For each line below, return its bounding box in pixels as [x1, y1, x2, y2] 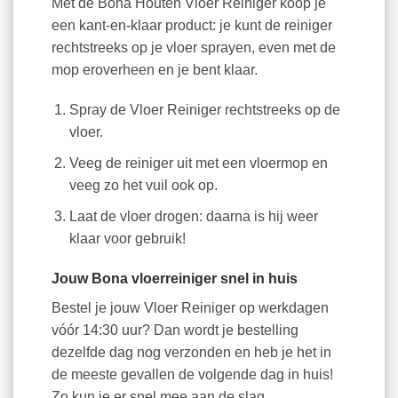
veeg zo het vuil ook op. [69, 177, 219, 193]
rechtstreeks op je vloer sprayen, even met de [51, 39, 336, 55]
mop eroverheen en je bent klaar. [51, 61, 258, 77]
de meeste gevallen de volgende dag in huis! [51, 367, 333, 383]
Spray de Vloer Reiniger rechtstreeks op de [69, 102, 341, 118]
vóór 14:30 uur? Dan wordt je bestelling [51, 322, 298, 338]
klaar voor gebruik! [69, 230, 187, 246]
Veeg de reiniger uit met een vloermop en [69, 155, 329, 171]
